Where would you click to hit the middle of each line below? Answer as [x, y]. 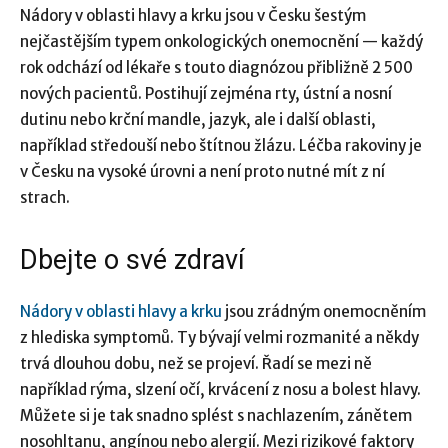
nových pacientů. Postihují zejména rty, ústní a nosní [206, 93]
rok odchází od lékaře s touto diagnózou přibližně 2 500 [216, 67]
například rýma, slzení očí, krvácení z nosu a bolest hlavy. [220, 389]
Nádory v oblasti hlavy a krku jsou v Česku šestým [193, 15]
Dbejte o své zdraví [132, 259]
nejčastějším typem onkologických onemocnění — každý [221, 41]
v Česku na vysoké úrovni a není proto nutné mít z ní [202, 171]
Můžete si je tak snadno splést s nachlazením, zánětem [216, 415]
